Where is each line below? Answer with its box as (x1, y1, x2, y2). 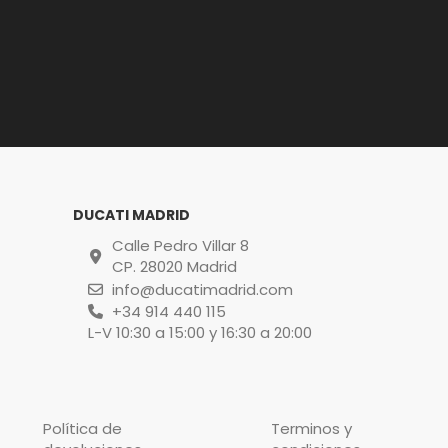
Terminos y (270, 418, 352, 440)
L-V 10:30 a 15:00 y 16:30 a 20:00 (88, 322, 313, 344)
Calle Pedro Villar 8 (111, 235, 249, 257)
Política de (43, 418, 123, 440)
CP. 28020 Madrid (111, 256, 237, 278)
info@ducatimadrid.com (111, 278, 293, 300)
